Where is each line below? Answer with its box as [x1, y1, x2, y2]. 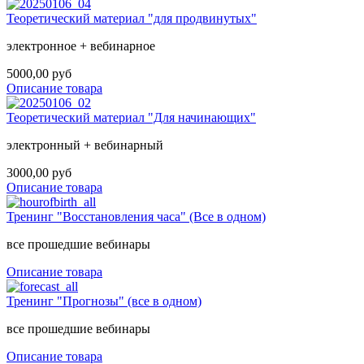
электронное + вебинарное [6, 39, 155, 54]
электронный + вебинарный [6, 138, 163, 153]
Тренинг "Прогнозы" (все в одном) [6, 294, 201, 309]
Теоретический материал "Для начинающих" [6, 110, 256, 125]
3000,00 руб [6, 166, 71, 180]
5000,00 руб [6, 67, 71, 81]
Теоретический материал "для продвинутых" [6, 11, 257, 26]
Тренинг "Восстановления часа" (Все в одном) [6, 210, 266, 224]
